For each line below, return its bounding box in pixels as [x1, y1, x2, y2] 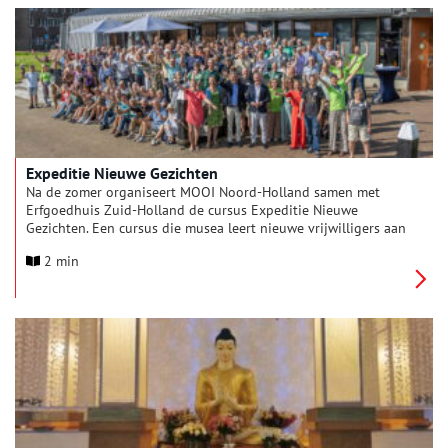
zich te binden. [26, 237, 116, 255]
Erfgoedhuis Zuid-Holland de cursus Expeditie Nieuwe [26, 201, 358, 219]
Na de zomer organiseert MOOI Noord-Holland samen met [26, 183, 380, 201]
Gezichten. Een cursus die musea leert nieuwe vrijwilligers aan [26, 219, 406, 237]
